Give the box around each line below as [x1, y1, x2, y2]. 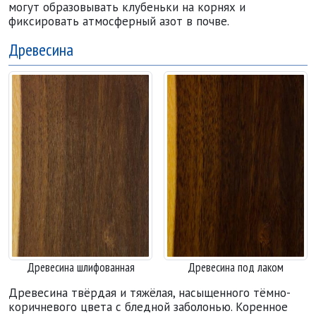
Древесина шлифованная [26, 260, 135, 276]
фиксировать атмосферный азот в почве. [8, 13, 229, 29]
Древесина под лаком [188, 260, 284, 276]
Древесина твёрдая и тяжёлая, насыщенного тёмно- [8, 285, 291, 301]
